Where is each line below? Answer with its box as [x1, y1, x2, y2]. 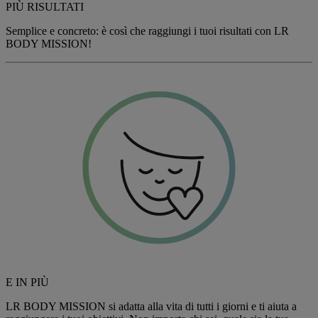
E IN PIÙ [6, 276, 49, 288]
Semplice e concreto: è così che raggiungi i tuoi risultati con [6, 25, 274, 37]
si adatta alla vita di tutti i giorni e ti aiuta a [106, 300, 297, 312]
